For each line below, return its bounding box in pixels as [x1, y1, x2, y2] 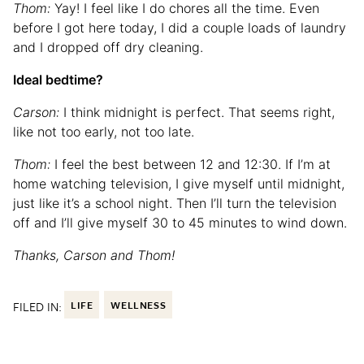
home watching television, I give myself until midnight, [13, 175, 344, 192]
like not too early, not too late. [13, 123, 194, 140]
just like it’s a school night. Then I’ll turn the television [13, 194, 336, 211]
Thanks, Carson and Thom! [13, 246, 175, 263]
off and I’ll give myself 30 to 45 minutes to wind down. [13, 214, 347, 231]
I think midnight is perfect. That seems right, [63, 103, 335, 120]
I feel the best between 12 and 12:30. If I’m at [54, 155, 331, 172]
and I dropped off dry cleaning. [13, 38, 203, 55]
